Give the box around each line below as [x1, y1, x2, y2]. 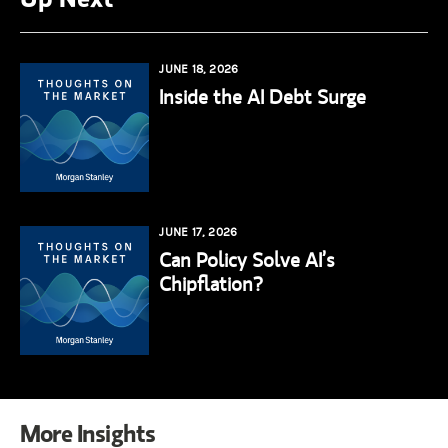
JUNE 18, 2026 [159, 61, 239, 76]
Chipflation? [159, 270, 264, 298]
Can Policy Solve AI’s [159, 246, 336, 274]
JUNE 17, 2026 [159, 225, 238, 240]
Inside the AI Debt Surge [159, 82, 367, 110]
